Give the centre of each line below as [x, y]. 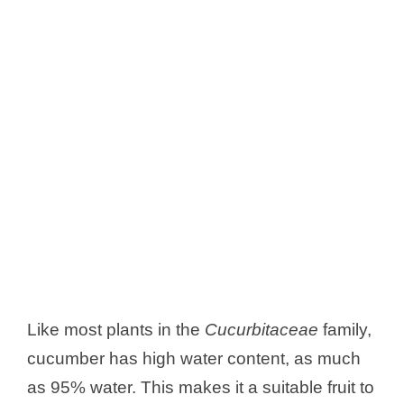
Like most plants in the [116, 329]
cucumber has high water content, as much [194, 358]
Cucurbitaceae [262, 329]
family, [345, 329]
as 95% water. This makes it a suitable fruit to [201, 387]
